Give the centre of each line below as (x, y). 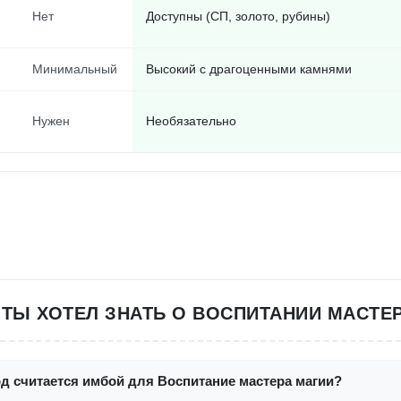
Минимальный (75, 69)
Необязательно (191, 121)
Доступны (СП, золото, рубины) (238, 16)
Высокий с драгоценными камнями (249, 69)
